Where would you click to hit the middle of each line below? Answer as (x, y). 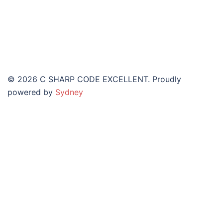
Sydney (69, 92)
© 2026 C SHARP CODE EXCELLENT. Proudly (94, 79)
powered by (31, 92)
